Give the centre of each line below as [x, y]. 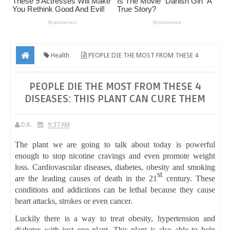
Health [59, 55]
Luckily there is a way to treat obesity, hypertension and [115, 218]
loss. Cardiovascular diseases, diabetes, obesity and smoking [115, 167]
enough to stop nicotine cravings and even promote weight [115, 156]
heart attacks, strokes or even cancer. [74, 201]
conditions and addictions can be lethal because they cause [115, 189]
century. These [189, 178]
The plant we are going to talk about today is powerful [115, 144]
